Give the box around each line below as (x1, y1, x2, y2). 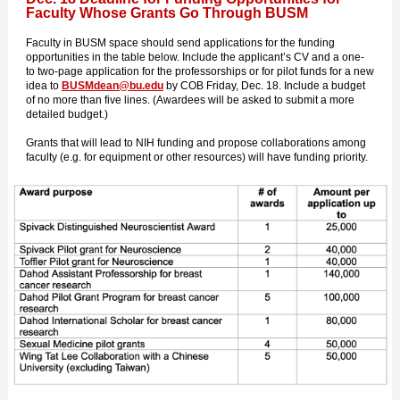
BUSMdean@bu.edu (62, 79, 163, 92)
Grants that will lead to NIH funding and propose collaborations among (26, 137, 366, 149)
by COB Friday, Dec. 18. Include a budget (166, 79, 365, 92)
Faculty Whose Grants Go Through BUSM (26, 5, 308, 21)
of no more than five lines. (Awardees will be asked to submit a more (26, 94, 354, 106)
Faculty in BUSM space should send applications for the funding (26, 37, 335, 49)
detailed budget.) (26, 108, 108, 121)
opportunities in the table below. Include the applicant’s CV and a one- (26, 51, 364, 63)
